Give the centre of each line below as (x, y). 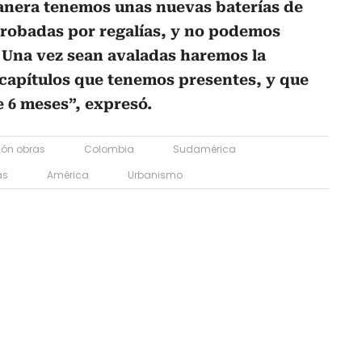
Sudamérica (204, 149)
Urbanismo (155, 175)
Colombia (109, 149)
